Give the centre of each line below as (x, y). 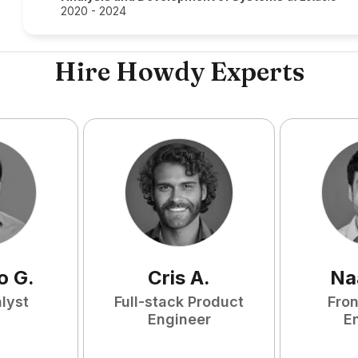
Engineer (179, 319)
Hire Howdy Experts (179, 72)
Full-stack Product (179, 302)
